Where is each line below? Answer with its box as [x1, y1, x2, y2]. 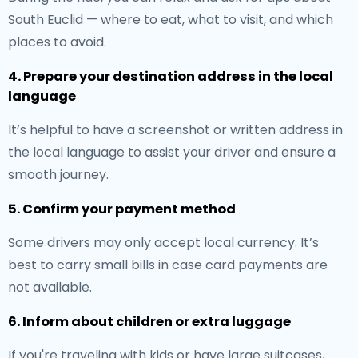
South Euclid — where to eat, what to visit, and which [8, 10, 333, 29]
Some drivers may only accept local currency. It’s [8, 233, 319, 252]
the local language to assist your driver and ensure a [8, 143, 336, 161]
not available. [8, 278, 92, 296]
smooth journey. [8, 165, 109, 184]
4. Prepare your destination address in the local [8, 67, 333, 86]
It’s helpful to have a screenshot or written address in [8, 121, 343, 139]
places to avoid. [8, 33, 106, 51]
